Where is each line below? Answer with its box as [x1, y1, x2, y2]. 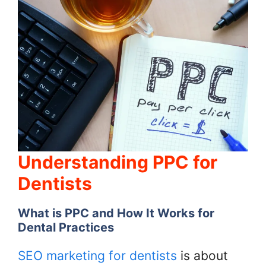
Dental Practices [18, 220, 114, 235]
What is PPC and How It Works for [18, 206, 214, 221]
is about [177, 248, 228, 264]
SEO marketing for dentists [18, 248, 177, 264]
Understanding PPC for [18, 151, 217, 173]
